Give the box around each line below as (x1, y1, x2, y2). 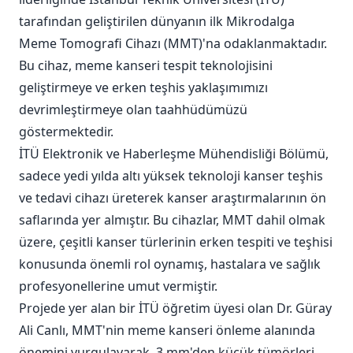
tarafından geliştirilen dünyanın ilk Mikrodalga (19, 13, 295, 31)
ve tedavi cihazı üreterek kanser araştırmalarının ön (19, 189, 326, 207)
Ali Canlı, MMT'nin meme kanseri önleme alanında (19, 321, 315, 340)
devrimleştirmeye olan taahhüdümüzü (19, 101, 247, 119)
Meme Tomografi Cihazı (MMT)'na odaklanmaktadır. (19, 35, 327, 53)
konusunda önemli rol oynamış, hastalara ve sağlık (19, 255, 321, 273)
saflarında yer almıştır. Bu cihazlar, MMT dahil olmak (19, 211, 325, 229)
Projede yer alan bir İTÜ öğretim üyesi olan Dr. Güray (19, 299, 332, 318)
